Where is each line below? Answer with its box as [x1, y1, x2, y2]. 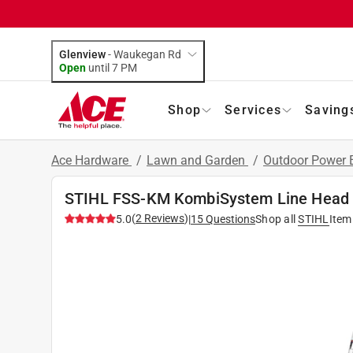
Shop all [255, 212, 295, 225]
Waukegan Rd [113, 47, 181, 61]
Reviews [142, 211, 184, 225]
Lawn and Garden [147, 152, 248, 168]
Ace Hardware [51, 152, 132, 168]
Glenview [59, 47, 106, 61]
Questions [206, 212, 255, 225]
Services [225, 102, 281, 117]
